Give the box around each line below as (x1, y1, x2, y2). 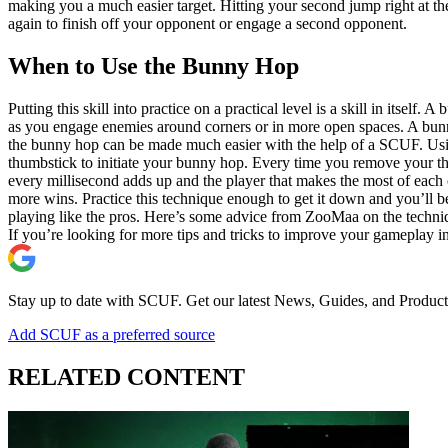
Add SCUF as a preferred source (8, 326, 215, 344)
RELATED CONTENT (8, 364, 245, 391)
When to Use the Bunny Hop (8, 53, 299, 80)
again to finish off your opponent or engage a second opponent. (8, 15, 407, 33)
